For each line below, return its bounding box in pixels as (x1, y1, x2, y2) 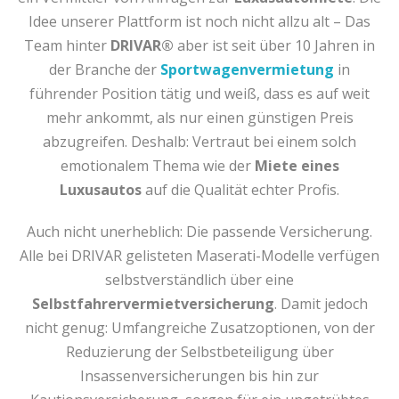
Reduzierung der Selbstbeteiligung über (65, 342, 334, 362)
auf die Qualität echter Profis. (142, 180, 339, 199)
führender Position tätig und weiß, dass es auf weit (29, 84, 370, 103)
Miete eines (254, 156, 339, 175)
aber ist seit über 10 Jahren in (174, 36, 375, 55)
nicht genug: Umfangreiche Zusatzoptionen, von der (24, 318, 375, 338)
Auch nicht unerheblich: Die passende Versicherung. (27, 222, 372, 241)
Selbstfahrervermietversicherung (31, 294, 274, 313)
